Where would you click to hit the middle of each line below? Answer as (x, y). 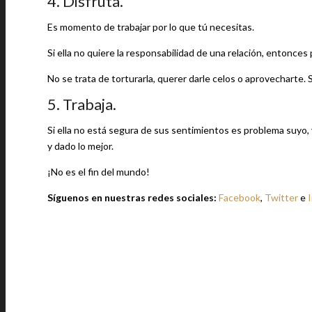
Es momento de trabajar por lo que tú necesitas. (151, 27)
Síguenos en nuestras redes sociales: (133, 197)
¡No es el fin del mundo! (99, 172)
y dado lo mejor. (80, 146)
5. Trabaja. (82, 104)
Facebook (240, 197)
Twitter (281, 197)
